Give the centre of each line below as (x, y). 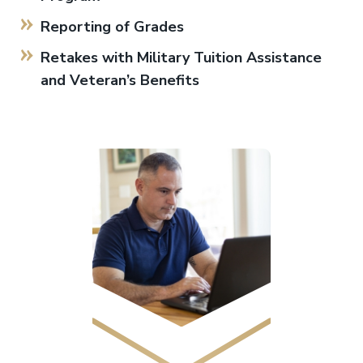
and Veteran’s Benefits (120, 81)
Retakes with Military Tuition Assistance (181, 58)
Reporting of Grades (112, 27)
